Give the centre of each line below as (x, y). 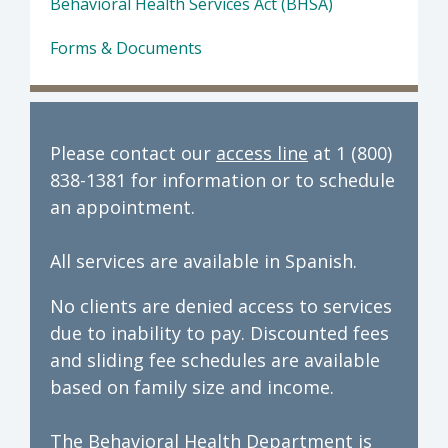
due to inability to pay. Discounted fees (219, 332)
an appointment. (122, 206)
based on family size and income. (192, 386)
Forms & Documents (126, 47)
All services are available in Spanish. (203, 260)
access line (262, 152)
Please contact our (133, 152)
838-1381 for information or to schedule (222, 179)
